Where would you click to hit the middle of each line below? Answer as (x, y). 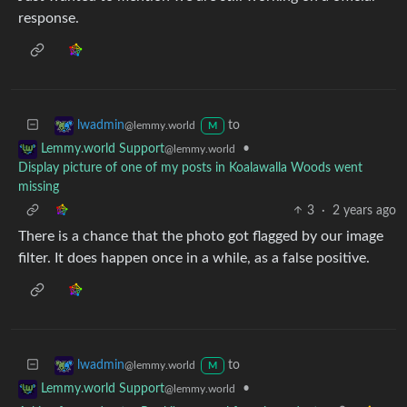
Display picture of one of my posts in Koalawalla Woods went (190, 168)
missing (39, 187)
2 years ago (364, 210)
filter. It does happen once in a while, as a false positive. (194, 258)
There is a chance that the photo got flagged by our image (201, 236)
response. (49, 18)
